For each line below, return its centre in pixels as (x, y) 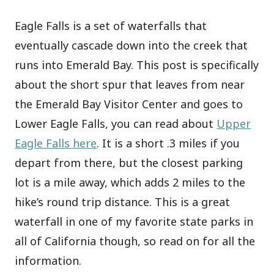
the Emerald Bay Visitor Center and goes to (129, 104)
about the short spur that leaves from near (130, 85)
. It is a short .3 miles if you (168, 143)
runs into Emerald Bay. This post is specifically (137, 65)
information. (48, 261)
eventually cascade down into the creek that (131, 46)
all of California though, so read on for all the (135, 241)
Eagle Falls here (56, 143)
